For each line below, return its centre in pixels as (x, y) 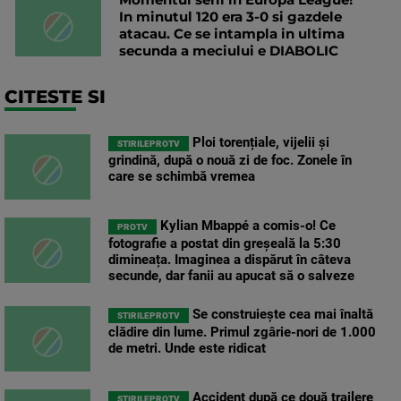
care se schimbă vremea (182, 177)
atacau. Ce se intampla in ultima (232, 34)
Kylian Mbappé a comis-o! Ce (246, 226)
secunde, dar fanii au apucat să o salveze (231, 276)
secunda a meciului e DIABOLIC (229, 51)
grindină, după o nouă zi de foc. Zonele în (230, 161)
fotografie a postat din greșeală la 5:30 (225, 244)
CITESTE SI (55, 97)
